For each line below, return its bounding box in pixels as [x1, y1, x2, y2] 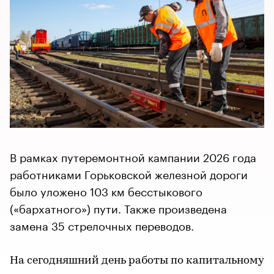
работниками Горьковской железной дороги [10, 164, 248, 182]
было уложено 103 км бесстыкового [10, 181, 202, 199]
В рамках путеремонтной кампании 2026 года [10, 147, 256, 165]
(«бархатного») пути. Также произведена [10, 198, 227, 216]
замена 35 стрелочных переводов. [10, 215, 194, 233]
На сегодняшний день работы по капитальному [10, 254, 264, 267]
